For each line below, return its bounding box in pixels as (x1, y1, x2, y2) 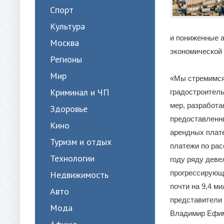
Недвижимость (50, 169, 108, 180)
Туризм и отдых (50, 136, 111, 147)
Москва (50, 37, 79, 48)
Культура (50, 20, 85, 32)
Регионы (50, 53, 82, 65)
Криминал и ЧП (50, 86, 109, 98)
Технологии (50, 152, 94, 164)
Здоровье (50, 103, 87, 114)
